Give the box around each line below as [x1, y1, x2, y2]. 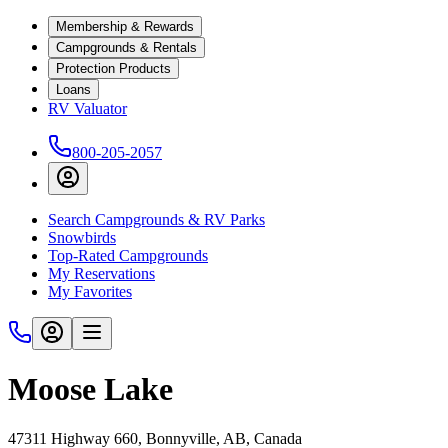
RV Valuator [48, 100, 127, 117]
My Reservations [48, 265, 155, 282]
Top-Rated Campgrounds [48, 247, 208, 264]
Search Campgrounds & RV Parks [48, 211, 265, 228]
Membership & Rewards [56, 19, 194, 34]
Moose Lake [8, 371, 173, 408]
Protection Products [56, 61, 171, 76]
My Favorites [48, 283, 132, 300]
